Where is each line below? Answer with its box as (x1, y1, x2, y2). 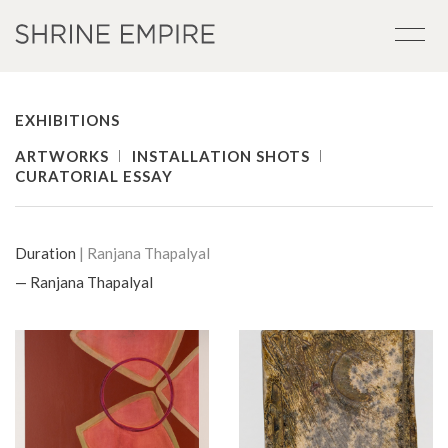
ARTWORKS (15, 147, 109, 165)
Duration (15, 244, 79, 262)
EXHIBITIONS (15, 111, 120, 129)
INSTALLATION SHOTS (132, 147, 310, 165)
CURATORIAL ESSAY (15, 167, 173, 185)
